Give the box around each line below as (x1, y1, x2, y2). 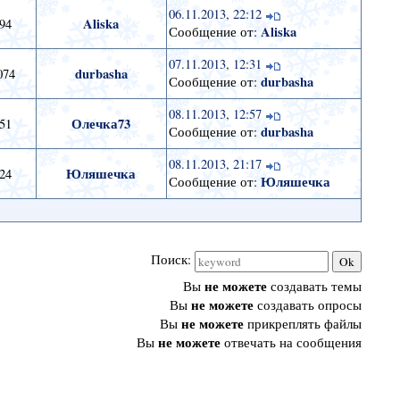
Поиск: (150, 251, 195, 269)
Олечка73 (71, 114, 131, 134)
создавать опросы (253, 296, 362, 314)
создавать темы (266, 278, 362, 296)
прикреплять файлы (243, 315, 362, 333)
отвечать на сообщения (220, 334, 362, 352)
